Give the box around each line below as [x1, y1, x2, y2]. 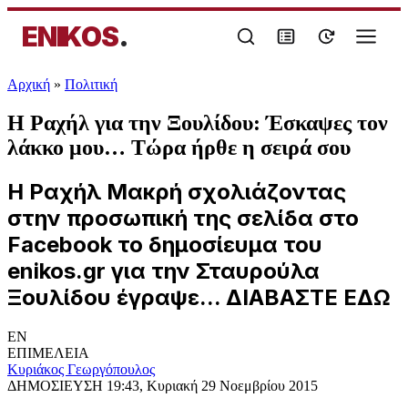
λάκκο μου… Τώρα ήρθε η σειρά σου [7, 135, 351, 159]
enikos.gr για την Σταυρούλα [7, 257, 320, 284]
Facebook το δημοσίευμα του [7, 230, 322, 258]
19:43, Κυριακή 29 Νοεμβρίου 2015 [107, 377, 318, 393]
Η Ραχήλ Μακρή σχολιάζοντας [7, 178, 346, 205]
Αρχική [7, 76, 50, 92]
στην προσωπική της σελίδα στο [7, 204, 359, 231]
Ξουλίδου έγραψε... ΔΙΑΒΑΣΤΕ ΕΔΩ [7, 283, 391, 311]
